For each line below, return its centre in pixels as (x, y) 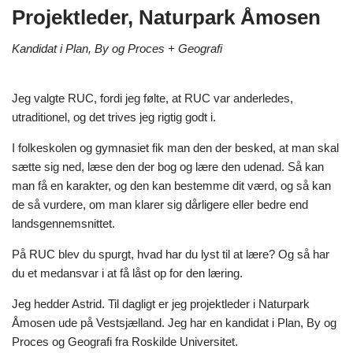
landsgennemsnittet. (63, 223)
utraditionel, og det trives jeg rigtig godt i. (114, 117)
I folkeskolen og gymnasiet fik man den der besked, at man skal (175, 147)
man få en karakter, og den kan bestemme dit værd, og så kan (171, 185)
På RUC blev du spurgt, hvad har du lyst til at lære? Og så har (171, 254)
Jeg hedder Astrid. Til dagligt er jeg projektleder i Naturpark (161, 303)
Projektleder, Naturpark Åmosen (166, 17)
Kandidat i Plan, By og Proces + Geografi (117, 48)
